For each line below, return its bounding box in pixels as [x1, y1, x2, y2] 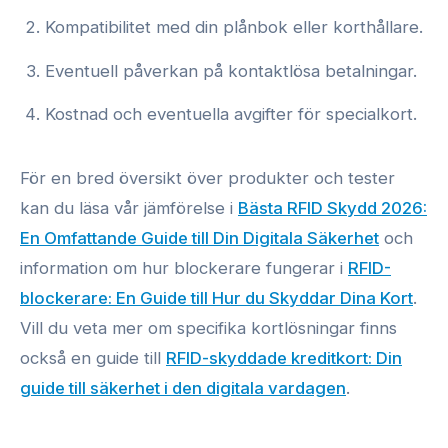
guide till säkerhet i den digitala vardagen [20, 377, 346, 398]
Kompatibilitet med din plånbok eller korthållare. [45, 17, 424, 38]
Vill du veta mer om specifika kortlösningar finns [20, 317, 397, 338]
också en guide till [20, 347, 166, 368]
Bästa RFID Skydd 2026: [238, 197, 427, 218]
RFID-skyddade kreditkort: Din [166, 347, 402, 368]
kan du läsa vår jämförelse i [20, 197, 238, 218]
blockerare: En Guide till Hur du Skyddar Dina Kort [20, 287, 413, 308]
